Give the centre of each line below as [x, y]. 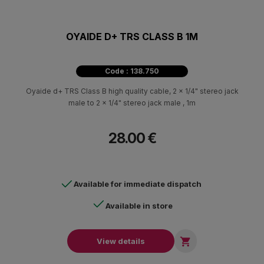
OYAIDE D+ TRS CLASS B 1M [132, 36]
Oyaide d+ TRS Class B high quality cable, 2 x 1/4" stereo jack [132, 91]
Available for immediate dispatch [138, 184]
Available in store [139, 205]
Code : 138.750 [132, 71]
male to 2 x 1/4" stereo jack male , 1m [132, 103]
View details [121, 241]
